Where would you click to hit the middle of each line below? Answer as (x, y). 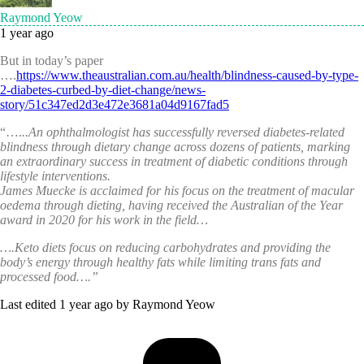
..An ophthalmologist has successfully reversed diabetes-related (183, 132)
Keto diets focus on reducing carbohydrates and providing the (173, 247)
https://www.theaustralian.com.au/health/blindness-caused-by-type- (187, 75)
